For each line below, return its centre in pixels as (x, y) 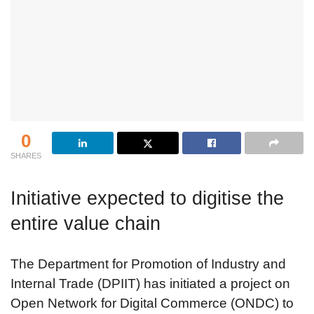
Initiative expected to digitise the (147, 198)
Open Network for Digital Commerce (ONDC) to (152, 303)
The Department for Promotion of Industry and (148, 264)
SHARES (26, 155)
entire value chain (86, 224)
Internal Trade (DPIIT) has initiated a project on (150, 283)
